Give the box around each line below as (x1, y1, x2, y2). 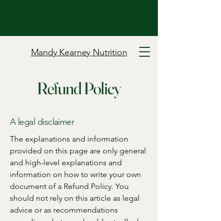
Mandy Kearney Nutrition (31, 47, 127, 58)
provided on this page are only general (10, 146, 146, 155)
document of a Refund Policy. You (10, 182, 129, 191)
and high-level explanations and (10, 158, 122, 167)
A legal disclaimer (10, 116, 74, 127)
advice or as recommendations (10, 205, 118, 215)
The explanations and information (10, 134, 128, 144)
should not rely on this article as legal (10, 193, 140, 203)
